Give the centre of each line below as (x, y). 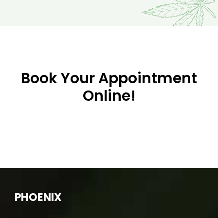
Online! (109, 96)
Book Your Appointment (109, 78)
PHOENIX (38, 197)
